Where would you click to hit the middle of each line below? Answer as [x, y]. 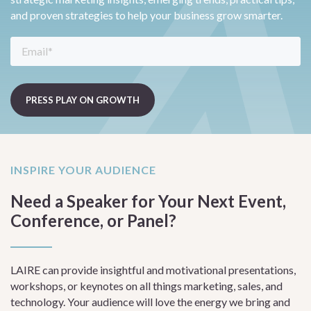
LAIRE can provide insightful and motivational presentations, [153, 270]
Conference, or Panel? [93, 220]
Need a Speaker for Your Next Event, [148, 201]
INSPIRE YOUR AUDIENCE [83, 170]
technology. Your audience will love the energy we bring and [150, 302]
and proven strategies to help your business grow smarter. [146, 15]
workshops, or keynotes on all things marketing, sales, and [146, 286]
